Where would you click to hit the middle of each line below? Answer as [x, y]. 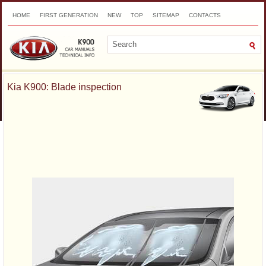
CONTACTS [205, 15]
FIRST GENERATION [69, 15]
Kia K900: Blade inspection [64, 87]
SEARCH [25, 31]
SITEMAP [166, 15]
